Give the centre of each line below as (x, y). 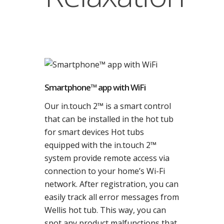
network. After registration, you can (111, 184)
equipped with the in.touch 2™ (100, 145)
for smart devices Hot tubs (94, 132)
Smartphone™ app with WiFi (95, 87)
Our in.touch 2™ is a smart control (108, 106)
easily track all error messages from (112, 197)
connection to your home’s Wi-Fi (105, 171)
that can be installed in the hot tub (109, 119)
